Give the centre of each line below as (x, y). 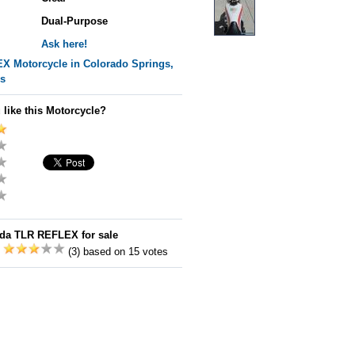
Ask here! (64, 44)
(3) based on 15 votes (117, 252)
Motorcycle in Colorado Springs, (92, 64)
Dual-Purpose (74, 21)
